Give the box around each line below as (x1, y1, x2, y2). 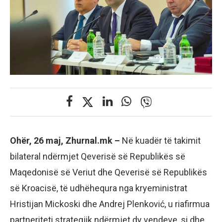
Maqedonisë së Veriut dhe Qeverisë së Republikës (10, 166, 207, 177)
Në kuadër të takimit (122, 135, 201, 146)
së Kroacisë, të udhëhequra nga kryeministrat (10, 182, 187, 193)
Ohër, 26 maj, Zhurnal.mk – (10, 135, 122, 146)
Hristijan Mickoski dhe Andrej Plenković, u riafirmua (10, 198, 210, 209)
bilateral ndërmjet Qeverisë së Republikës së (10, 151, 185, 162)
